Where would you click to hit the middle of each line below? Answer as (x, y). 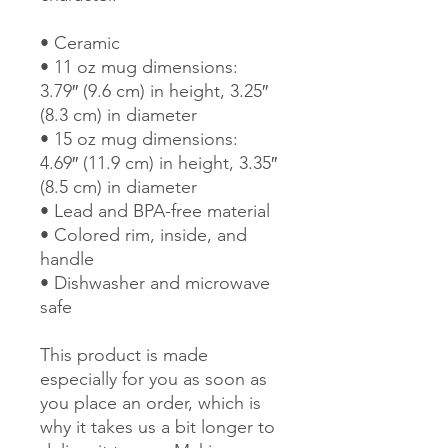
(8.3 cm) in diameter (118, 114)
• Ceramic (80, 42)
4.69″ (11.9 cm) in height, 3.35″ (158, 162)
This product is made (124, 354)
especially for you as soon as (153, 378)
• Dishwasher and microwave (155, 282)
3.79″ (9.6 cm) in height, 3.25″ (154, 90)
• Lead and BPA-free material (155, 210)
